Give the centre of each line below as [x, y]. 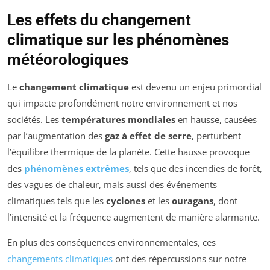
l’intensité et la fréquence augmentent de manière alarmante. [133, 217]
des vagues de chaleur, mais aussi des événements [112, 185]
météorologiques [68, 60]
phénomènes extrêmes [77, 168]
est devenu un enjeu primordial [195, 87]
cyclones [126, 201]
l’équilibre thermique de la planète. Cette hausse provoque [128, 152]
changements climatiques [60, 259]
